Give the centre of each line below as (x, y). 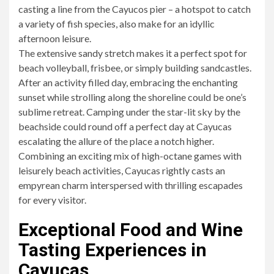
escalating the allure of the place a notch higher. (116, 141)
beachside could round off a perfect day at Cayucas (125, 126)
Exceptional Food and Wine (131, 229)
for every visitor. (52, 199)
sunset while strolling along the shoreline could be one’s (132, 97)
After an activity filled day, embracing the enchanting (128, 82)
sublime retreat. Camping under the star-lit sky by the (129, 111)
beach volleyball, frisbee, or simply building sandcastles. (135, 67)
